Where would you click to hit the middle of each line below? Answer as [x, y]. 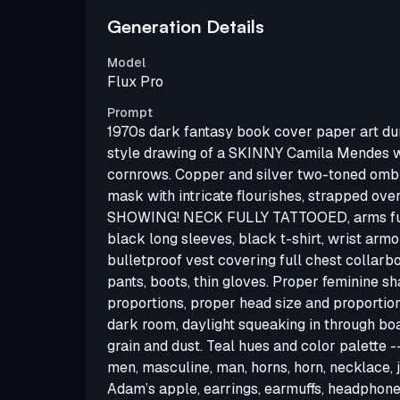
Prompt [130, 112]
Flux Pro [135, 81]
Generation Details [186, 26]
